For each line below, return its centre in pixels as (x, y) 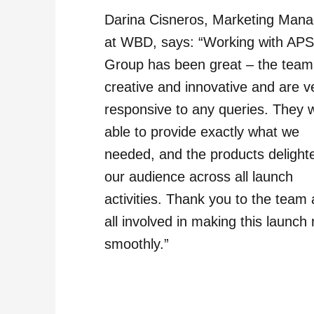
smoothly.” (137, 244)
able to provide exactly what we (202, 131)
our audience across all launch (199, 176)
